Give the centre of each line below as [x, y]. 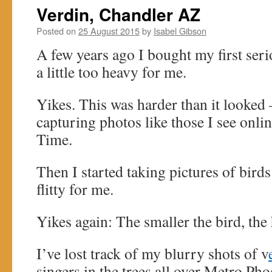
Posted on [56, 31]
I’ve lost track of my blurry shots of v [152, 253]
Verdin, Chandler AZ [118, 14]
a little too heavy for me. [111, 72]
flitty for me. [75, 189]
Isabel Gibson [180, 31]
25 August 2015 [109, 31]
